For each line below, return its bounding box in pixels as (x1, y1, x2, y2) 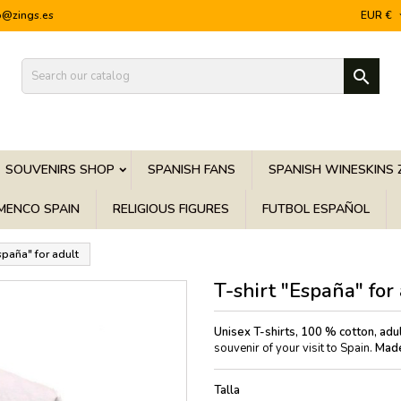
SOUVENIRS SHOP (5, 161, 115, 178)
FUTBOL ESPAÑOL (262, 200, 370, 218)
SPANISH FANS (148, 161, 235, 178)
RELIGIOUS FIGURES (113, 200, 229, 218)
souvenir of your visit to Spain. (214, 340, 375, 356)
